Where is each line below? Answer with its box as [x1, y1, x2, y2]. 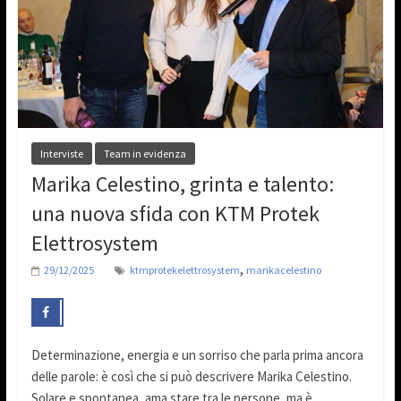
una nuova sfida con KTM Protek [30, 200, 320, 228]
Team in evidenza [103, 147, 186, 161]
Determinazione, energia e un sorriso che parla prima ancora [30, 346, 363, 363]
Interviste [39, 147, 83, 161]
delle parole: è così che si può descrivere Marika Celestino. [30, 367, 352, 385]
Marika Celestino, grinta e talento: [30, 170, 334, 199]
